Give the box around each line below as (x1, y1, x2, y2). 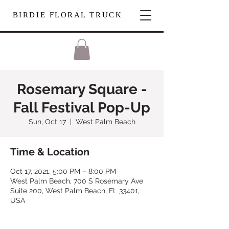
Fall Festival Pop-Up (13, 99, 150, 116)
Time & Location (10, 145, 89, 158)
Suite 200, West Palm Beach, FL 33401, (10, 186, 140, 195)
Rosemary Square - (16, 80, 147, 98)
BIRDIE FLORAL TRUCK (12, 11, 123, 19)
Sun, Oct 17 (28, 117, 66, 126)
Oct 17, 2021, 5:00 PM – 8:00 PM (10, 167, 116, 175)
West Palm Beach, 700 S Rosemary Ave (10, 176, 143, 185)
